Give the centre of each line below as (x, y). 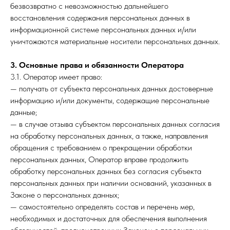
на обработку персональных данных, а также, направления (109, 136)
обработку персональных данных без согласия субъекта (106, 171)
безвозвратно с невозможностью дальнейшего (89, 6)
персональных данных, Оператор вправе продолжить (99, 159)
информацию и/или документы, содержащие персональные (110, 100)
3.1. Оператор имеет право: (56, 77)
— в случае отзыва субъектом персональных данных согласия (115, 124)
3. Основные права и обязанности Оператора (97, 65)
